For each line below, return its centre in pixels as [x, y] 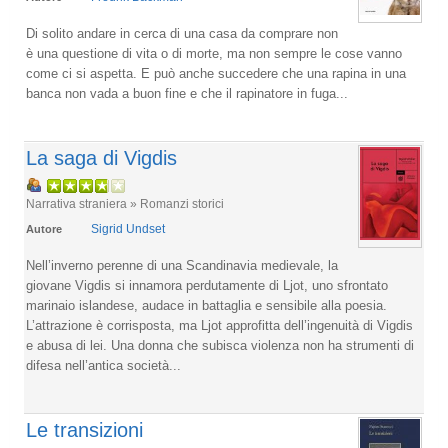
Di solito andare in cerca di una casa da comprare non [182, 33]
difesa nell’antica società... [103, 365]
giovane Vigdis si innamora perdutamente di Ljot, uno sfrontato [207, 285]
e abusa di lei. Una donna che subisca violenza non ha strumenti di [220, 345]
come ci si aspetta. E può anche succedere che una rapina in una [216, 73]
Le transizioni [84, 430]
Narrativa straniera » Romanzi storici [125, 203]
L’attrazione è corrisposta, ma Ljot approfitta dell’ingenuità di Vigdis [219, 325]
